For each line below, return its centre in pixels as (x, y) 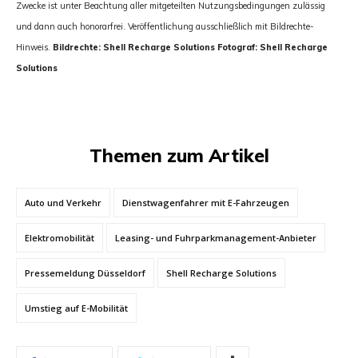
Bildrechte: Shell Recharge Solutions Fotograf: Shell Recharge (189, 47)
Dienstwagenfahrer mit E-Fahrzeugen (206, 202)
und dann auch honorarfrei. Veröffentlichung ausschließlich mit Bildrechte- (165, 26)
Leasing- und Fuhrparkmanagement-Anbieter (216, 237)
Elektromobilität (60, 237)
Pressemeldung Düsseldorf (85, 272)
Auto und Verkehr (63, 202)
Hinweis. (33, 47)
